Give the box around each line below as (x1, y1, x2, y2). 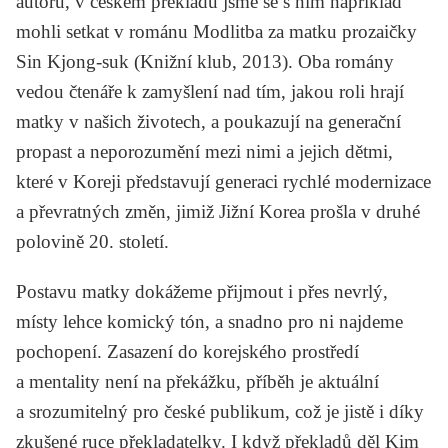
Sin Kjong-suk (16, 50, 129, 72)
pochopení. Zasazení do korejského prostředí (16, 340, 359, 362)
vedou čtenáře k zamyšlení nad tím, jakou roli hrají (16, 80, 404, 102)
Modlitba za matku (193, 20, 337, 42)
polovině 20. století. (16, 230, 169, 252)
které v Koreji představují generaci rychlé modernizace (16, 170, 431, 192)
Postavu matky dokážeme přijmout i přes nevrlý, (16, 280, 388, 302)
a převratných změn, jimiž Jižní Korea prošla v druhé (16, 200, 420, 222)
